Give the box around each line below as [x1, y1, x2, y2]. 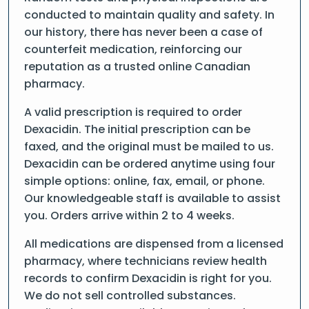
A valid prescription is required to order [24, 104, 242, 120]
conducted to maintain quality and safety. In [24, 7, 275, 23]
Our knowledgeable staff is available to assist [24, 190, 281, 206]
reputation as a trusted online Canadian [24, 59, 250, 74]
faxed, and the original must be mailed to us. [24, 139, 274, 154]
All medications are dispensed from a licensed [24, 236, 283, 252]
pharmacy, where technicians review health [24, 253, 267, 269]
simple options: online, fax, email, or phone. [24, 173, 265, 189]
